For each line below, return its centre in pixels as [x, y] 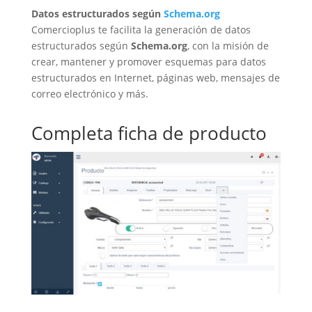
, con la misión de [228, 45]
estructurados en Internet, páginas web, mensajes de [155, 77]
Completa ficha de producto [149, 133]
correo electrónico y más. [89, 93]
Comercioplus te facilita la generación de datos [141, 29]
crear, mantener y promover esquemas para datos [148, 61]
